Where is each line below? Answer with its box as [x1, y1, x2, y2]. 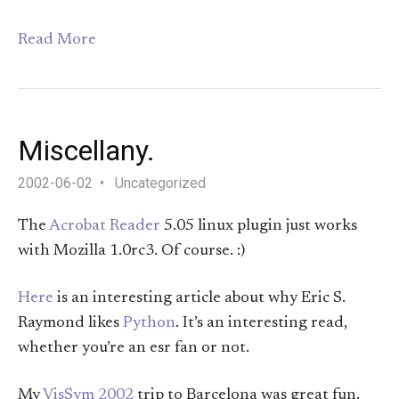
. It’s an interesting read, [175, 315, 347, 332]
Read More [18, 31, 96, 48]
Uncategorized [115, 174, 206, 191]
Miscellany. [18, 133, 155, 167]
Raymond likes [18, 315, 123, 332]
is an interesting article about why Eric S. [53, 290, 346, 307]
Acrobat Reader [49, 217, 160, 234]
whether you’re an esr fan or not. [18, 340, 249, 357]
